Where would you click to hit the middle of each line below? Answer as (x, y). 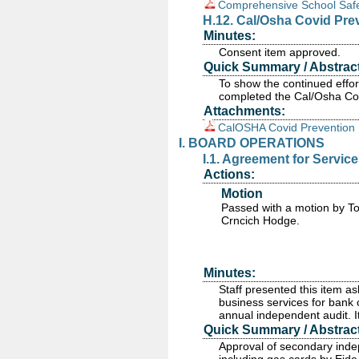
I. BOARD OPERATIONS (252, 143)
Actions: (229, 174)
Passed (240, 208)
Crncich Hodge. (260, 220)
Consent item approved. (280, 52)
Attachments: (244, 111)
